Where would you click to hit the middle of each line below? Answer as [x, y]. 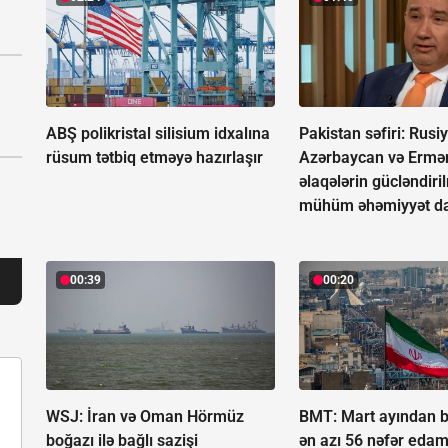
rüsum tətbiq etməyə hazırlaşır [154, 158]
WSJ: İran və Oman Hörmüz [145, 417]
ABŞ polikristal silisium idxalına [158, 134]
